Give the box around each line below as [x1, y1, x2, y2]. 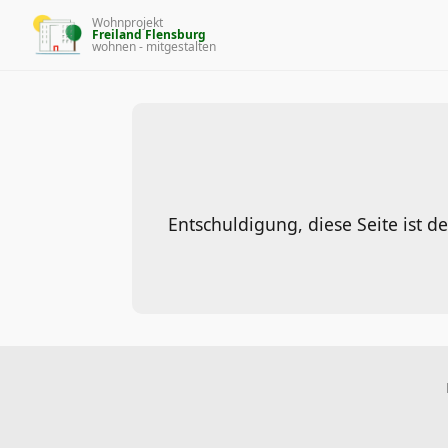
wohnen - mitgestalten [92, 37, 216, 55]
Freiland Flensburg [92, 25, 206, 43]
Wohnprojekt [92, 13, 163, 31]
